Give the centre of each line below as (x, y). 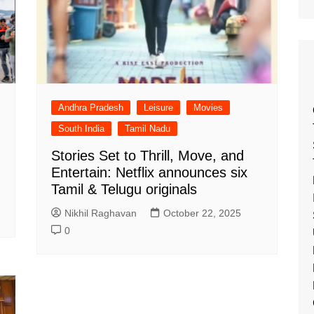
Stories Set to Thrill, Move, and (148, 156)
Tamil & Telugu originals (124, 190)
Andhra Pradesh (91, 108)
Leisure (159, 108)
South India (82, 129)
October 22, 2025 (203, 213)
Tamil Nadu (148, 129)
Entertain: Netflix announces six (150, 173)
